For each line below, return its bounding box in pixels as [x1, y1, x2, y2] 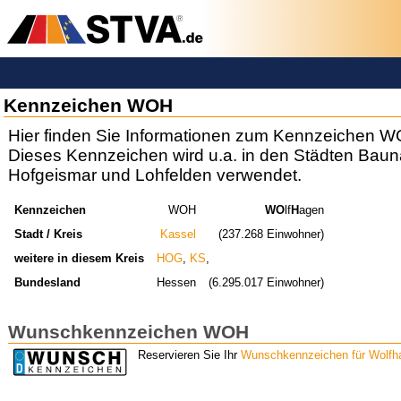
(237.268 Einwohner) [218, 226, 325, 241]
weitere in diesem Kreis [13, 251, 144, 265]
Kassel [160, 226, 197, 241]
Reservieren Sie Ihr [138, 348, 241, 363]
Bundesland [13, 275, 81, 289]
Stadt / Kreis [13, 226, 82, 241]
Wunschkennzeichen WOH [8, 320, 249, 342]
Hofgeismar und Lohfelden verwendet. [8, 166, 302, 185]
